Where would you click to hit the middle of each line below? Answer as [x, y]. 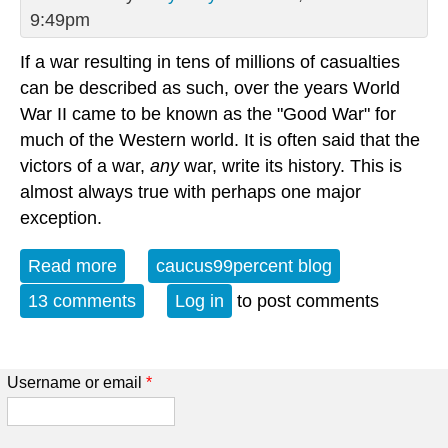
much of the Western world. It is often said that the [220, 140]
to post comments [305, 301]
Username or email [76, 382]
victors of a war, [85, 166]
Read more [72, 266]
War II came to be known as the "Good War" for [208, 114]
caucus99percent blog [244, 266]
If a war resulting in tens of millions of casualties [210, 62]
